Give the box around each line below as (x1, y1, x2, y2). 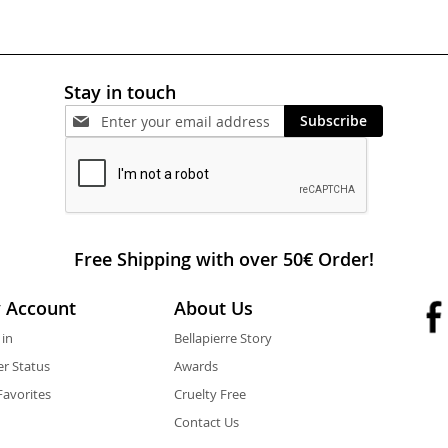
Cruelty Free (174, 385, 246, 403)
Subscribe (300, 111, 367, 130)
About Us (174, 296, 253, 320)
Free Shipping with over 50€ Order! (74, 247, 374, 271)
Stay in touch (64, 80, 176, 104)
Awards (174, 357, 218, 375)
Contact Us (174, 413, 239, 431)
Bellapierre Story (174, 329, 272, 347)
